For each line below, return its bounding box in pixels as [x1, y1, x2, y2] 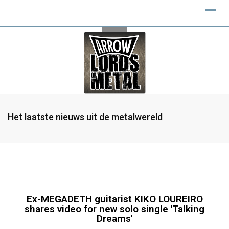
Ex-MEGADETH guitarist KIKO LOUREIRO [26, 193, 203, 205]
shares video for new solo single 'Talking [25, 203, 204, 215]
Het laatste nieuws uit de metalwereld [8, 111, 163, 122]
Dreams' [97, 213, 132, 224]
